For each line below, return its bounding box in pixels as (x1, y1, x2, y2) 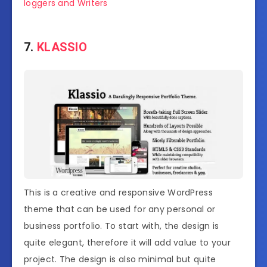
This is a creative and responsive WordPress (24, 186, 213, 198)
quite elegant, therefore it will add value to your (24, 236, 231, 249)
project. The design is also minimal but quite (24, 253, 216, 265)
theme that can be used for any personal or (24, 203, 216, 215)
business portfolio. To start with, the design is (24, 219, 219, 232)
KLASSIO (36, 40, 88, 55)
